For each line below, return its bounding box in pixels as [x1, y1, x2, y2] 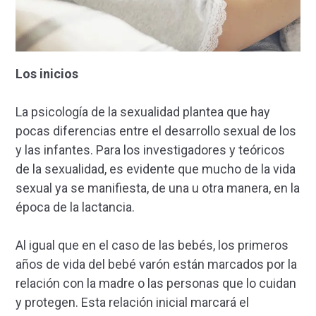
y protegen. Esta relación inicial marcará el [16, 295, 249, 310]
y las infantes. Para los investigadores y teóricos [16, 142, 285, 158]
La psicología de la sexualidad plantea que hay [16, 104, 270, 120]
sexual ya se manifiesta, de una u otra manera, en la [16, 181, 300, 196]
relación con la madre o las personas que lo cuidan [16, 276, 296, 291]
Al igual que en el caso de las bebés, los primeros [16, 238, 288, 253]
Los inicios [16, 66, 78, 82]
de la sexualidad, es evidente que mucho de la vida [16, 162, 296, 177]
